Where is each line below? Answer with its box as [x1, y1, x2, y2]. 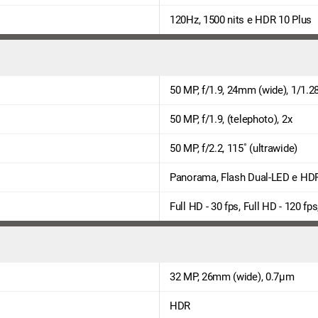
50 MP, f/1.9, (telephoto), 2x [170, 112, 292, 126]
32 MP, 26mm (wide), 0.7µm [170, 270, 295, 283]
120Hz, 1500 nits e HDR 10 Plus [170, 13, 312, 26]
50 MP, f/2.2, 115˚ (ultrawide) [170, 141, 297, 155]
